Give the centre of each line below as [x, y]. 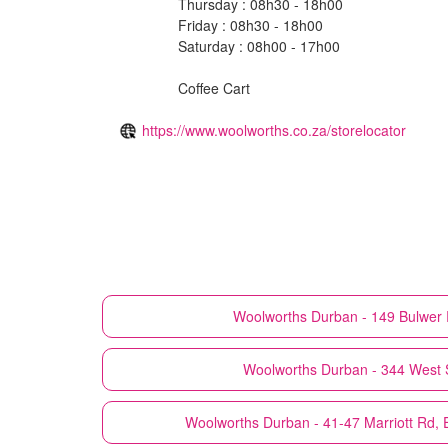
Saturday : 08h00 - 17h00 [259, 45]
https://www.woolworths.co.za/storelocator [274, 129]
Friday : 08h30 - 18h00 [250, 24]
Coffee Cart [214, 87]
